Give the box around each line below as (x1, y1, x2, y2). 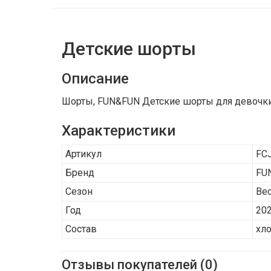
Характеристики (62, 122, 175, 139)
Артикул (65, 148, 102, 160)
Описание (62, 70, 129, 87)
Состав (65, 223, 97, 235)
